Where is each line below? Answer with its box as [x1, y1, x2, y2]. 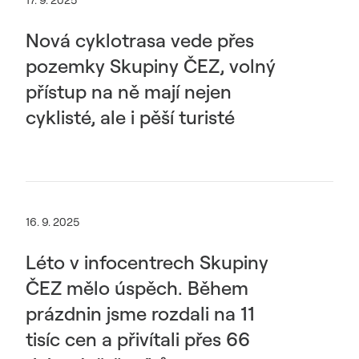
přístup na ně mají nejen [26, 79, 232, 103]
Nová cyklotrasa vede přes [26, 28, 254, 52]
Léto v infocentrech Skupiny [26, 250, 268, 274]
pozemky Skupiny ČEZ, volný [26, 54, 276, 78]
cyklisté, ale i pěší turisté [26, 105, 235, 129]
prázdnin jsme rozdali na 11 [26, 301, 255, 325]
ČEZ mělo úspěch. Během [26, 276, 248, 300]
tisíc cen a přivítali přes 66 [26, 327, 250, 351]
